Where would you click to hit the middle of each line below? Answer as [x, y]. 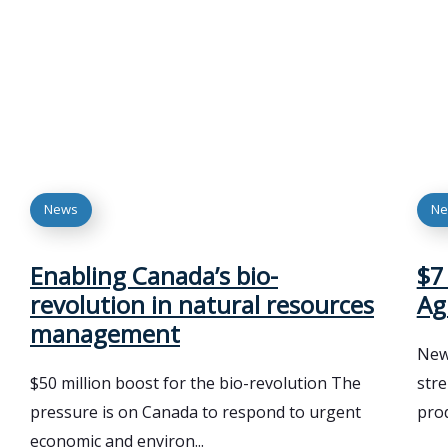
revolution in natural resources [202, 304]
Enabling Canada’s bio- [154, 275]
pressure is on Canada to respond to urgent [195, 411]
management [105, 333]
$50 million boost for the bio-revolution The [195, 382]
